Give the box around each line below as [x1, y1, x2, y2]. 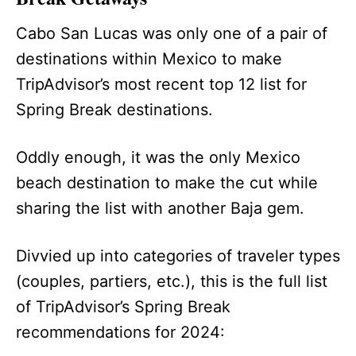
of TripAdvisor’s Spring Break [16, 296, 230, 316]
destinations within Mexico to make [16, 48, 282, 68]
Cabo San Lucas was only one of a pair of [16, 23, 327, 43]
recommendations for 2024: [16, 322, 225, 342]
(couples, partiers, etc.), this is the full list [16, 271, 327, 291]
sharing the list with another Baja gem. [16, 198, 304, 218]
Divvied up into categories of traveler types [16, 246, 340, 265]
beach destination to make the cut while [16, 172, 318, 192]
